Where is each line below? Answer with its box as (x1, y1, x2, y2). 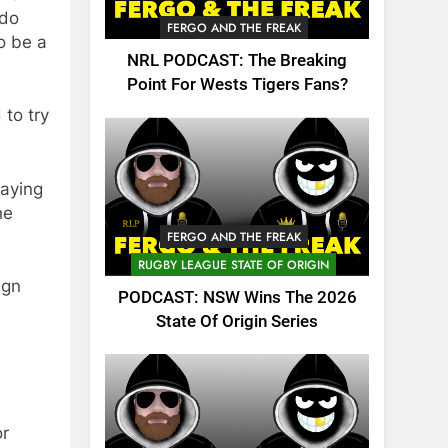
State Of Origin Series (156, 311, 318, 331)
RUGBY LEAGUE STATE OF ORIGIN (138, 255, 329, 274)
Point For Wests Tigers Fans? (126, 75, 348, 95)
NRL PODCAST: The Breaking (127, 51, 347, 71)
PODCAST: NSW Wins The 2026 (117, 287, 357, 307)
